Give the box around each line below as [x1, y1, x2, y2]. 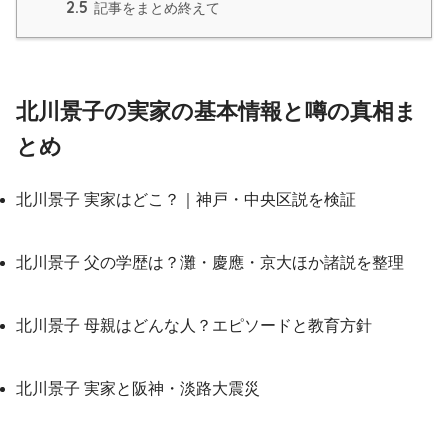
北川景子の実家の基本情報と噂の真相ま [16, 98, 417, 124]
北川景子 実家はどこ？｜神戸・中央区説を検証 [16, 190, 356, 208]
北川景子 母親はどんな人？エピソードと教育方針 [16, 316, 372, 334]
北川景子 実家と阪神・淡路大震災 [16, 379, 260, 397]
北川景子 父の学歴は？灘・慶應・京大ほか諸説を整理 [16, 253, 404, 271]
